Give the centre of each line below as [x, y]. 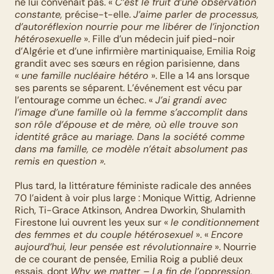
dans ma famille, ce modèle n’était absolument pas [131, 149]
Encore [227, 235]
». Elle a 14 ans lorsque [199, 76]
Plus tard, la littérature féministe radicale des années [133, 186]
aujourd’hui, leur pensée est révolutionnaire [113, 247]
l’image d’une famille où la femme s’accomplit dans [131, 112]
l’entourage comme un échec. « [85, 100]
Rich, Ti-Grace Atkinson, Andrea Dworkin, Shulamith [130, 210]
